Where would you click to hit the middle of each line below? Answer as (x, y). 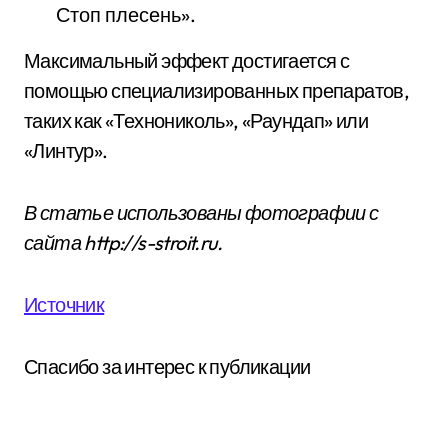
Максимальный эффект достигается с (187, 60)
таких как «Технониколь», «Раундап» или (196, 120)
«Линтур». (66, 150)
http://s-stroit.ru (150, 242)
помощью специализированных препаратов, (217, 90)
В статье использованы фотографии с (201, 212)
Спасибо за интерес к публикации (167, 366)
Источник (64, 304)
